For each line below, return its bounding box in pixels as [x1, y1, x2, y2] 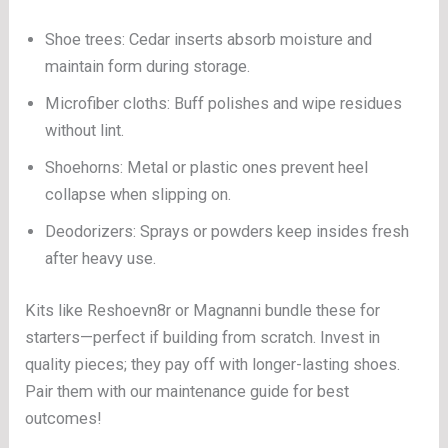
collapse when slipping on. [45, 185, 232, 205]
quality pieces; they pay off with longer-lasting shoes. [25, 355, 401, 375]
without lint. [45, 121, 125, 141]
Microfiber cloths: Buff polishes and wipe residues [45, 94, 403, 114]
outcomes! [25, 409, 103, 429]
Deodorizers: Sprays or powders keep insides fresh [45, 222, 410, 242]
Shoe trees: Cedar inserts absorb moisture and [45, 30, 373, 50]
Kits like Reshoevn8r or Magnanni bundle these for [25, 301, 381, 321]
